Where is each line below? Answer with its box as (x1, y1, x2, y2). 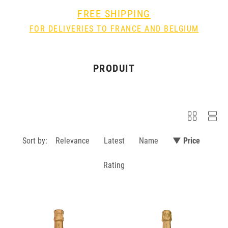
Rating (103, 160, 125, 170)
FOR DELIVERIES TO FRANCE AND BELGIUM (29, 24, 199, 34)
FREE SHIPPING (77, 8, 151, 20)
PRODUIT (93, 62, 135, 74)
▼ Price (172, 136, 200, 146)
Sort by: (22, 136, 47, 146)
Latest (103, 136, 125, 146)
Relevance (55, 136, 90, 146)
